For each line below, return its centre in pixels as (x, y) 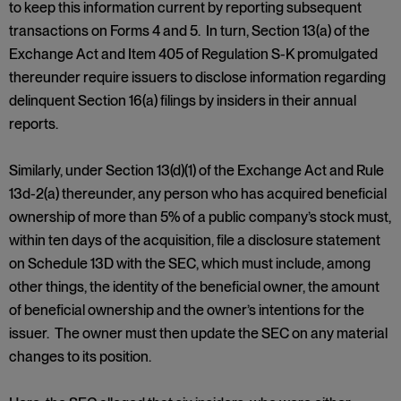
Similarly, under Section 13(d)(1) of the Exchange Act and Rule (196, 171)
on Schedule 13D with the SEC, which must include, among (190, 264)
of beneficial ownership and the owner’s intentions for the (187, 310)
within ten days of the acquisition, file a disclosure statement (195, 240)
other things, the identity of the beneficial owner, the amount (194, 287)
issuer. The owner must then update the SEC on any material (198, 333)
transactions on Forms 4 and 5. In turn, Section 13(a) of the (189, 31)
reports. (34, 124)
